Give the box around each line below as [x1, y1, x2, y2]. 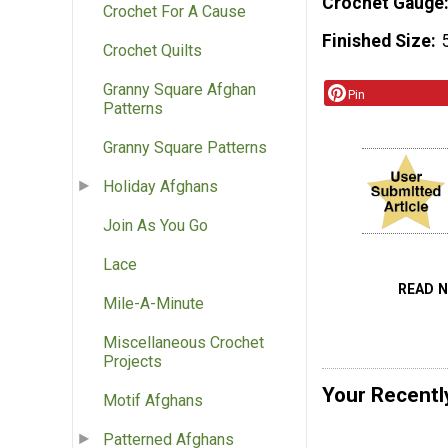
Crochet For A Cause [103, 2, 246, 22]
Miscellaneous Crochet [103, 333, 264, 353]
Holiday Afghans [103, 177, 218, 197]
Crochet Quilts [103, 41, 202, 61]
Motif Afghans [103, 391, 203, 411]
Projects [103, 352, 162, 372]
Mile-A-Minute [103, 294, 204, 314]
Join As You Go [103, 216, 208, 236]
